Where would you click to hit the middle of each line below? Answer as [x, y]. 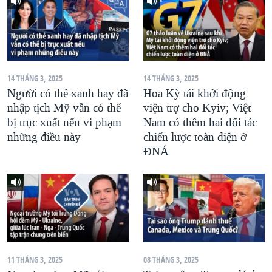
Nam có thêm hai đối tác [200, 123]
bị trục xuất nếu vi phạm [64, 123]
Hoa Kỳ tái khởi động [195, 94]
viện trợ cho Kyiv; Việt [197, 108]
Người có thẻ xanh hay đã [68, 94]
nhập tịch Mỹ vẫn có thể [64, 108]
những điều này [44, 138]
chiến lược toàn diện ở [195, 138]
